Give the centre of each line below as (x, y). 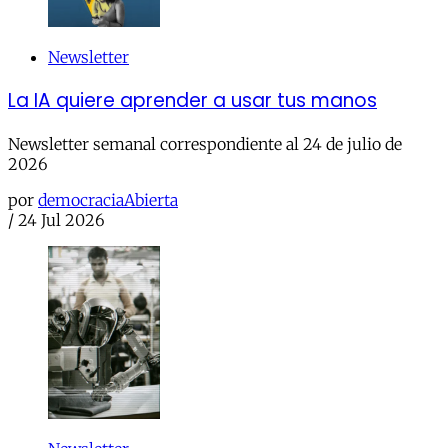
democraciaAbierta (108, 199)
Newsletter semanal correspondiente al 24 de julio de (205, 143)
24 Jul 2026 (61, 219)
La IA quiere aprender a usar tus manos (192, 101)
